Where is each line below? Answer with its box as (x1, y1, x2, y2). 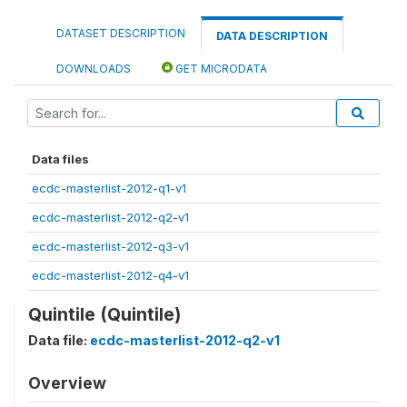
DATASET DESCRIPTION (56, 26, 185, 41)
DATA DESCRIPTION (216, 29, 328, 44)
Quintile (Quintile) (28, 303, 181, 326)
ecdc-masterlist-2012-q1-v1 (32, 181, 186, 196)
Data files (32, 152, 89, 167)
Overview (28, 373, 106, 393)
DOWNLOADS (56, 62, 131, 76)
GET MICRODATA (173, 62, 267, 76)
